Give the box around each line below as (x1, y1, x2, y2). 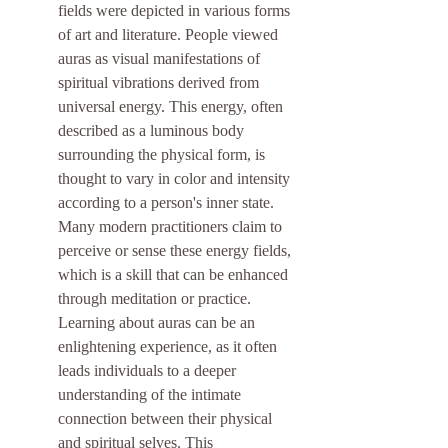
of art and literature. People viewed (58, 26, 282, 44)
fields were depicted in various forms (58, 2, 294, 20)
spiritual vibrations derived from (58, 74, 263, 92)
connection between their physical (58, 410, 276, 428)
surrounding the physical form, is (58, 146, 269, 164)
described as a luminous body (58, 122, 248, 140)
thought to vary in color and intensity (58, 170, 294, 188)
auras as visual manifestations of (58, 50, 264, 68)
